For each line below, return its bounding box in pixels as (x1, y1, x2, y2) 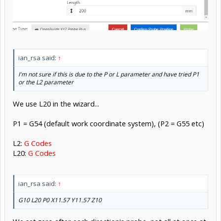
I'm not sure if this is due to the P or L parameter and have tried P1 (18, 70, 199, 79)
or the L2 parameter (18, 78, 74, 87)
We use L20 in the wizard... (13, 98, 99, 109)
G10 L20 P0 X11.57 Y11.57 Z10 (18, 196, 102, 205)
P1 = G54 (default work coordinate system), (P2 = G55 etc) (13, 118, 204, 128)
